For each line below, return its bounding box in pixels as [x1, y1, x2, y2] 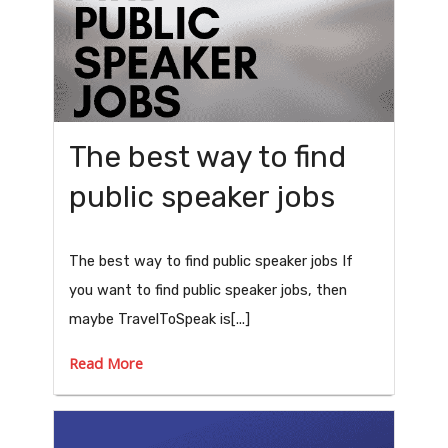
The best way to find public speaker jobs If [69, 251, 353, 270]
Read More [69, 352, 143, 373]
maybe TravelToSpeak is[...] [69, 309, 250, 328]
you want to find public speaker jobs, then [69, 280, 347, 299]
